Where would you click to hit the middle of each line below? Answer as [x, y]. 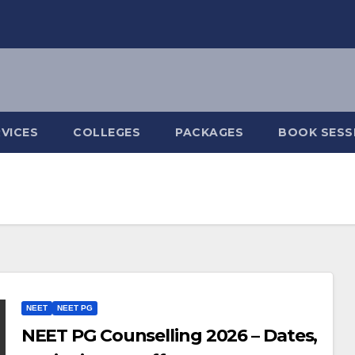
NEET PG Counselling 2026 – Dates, [169, 336]
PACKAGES [209, 132]
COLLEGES [107, 132]
